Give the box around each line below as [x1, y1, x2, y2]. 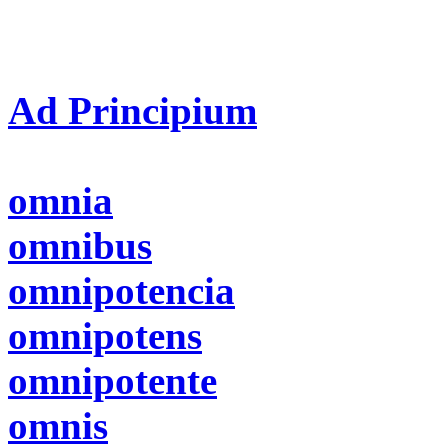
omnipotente [8, 359, 217, 402]
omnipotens [8, 314, 202, 357]
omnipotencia [8, 269, 235, 312]
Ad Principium [8, 89, 257, 132]
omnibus [8, 224, 152, 267]
